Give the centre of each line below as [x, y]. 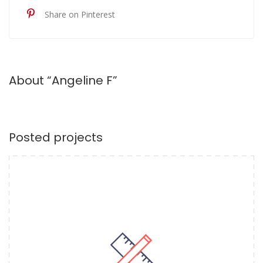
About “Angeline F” [63, 80]
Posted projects [56, 137]
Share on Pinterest [80, 14]
